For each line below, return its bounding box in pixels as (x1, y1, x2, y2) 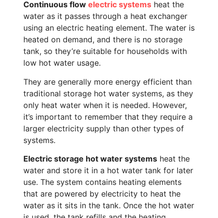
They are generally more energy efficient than (23, 76, 192, 87)
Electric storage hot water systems (23, 154, 157, 164)
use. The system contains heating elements (23, 177, 182, 187)
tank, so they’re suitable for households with (23, 46, 187, 56)
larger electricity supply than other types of (23, 123, 184, 133)
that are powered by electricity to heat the (23, 189, 181, 199)
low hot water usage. (23, 58, 101, 68)
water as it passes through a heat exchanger (23, 11, 187, 21)
